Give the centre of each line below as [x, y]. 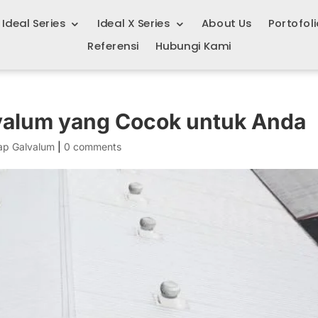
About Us [226, 23]
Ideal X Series [133, 23]
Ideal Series [34, 23]
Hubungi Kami [193, 46]
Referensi [113, 46]
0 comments [93, 147]
